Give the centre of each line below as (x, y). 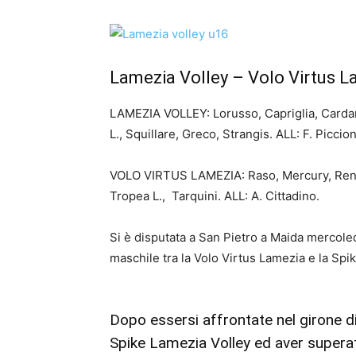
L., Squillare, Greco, (166, 134)
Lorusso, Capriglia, (267, 113)
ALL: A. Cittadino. (272, 196)
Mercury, (308, 175)
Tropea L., (141, 196)
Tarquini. (198, 196)
